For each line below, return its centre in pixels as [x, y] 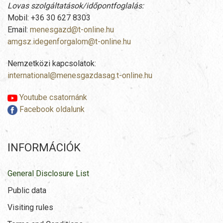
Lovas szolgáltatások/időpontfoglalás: [76, 6]
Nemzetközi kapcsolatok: [52, 64]
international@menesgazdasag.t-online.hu [80, 76]
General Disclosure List [48, 174]
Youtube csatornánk [52, 98]
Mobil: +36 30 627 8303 [49, 18]
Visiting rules [30, 208]
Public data [27, 191]
